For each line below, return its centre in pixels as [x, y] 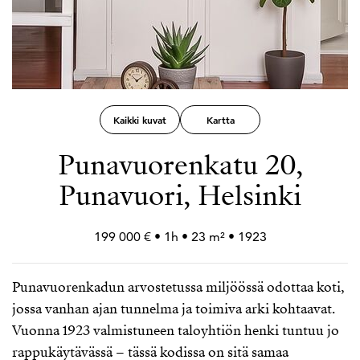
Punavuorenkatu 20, [180, 165]
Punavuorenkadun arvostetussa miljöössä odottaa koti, [178, 287]
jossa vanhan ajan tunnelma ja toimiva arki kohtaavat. [174, 309]
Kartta [220, 120]
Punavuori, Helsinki [180, 196]
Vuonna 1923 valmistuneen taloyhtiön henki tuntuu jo [176, 331]
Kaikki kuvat [140, 120]
